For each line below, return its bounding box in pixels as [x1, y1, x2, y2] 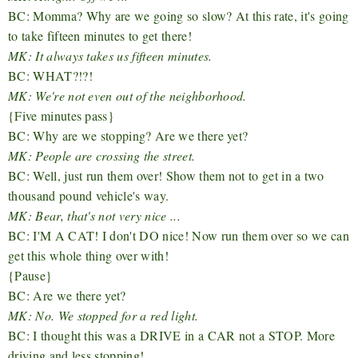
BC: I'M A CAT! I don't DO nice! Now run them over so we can [8, 227, 349, 245]
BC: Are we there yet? [8, 287, 126, 304]
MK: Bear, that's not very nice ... [8, 207, 181, 225]
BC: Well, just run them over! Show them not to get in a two [8, 167, 324, 185]
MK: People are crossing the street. [8, 147, 196, 165]
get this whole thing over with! [8, 247, 169, 265]
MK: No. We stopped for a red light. [8, 307, 203, 324]
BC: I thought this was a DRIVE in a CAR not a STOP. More [8, 327, 335, 344]
